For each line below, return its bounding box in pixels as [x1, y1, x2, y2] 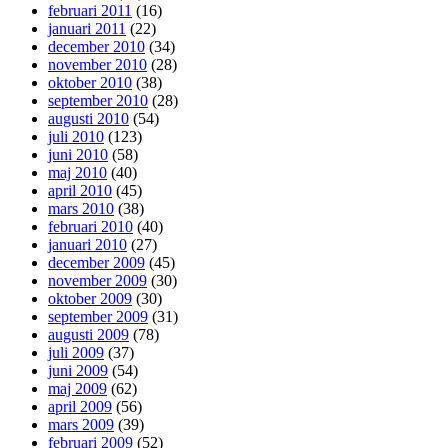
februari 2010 [48, 217, 133, 235]
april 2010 [48, 181, 112, 199]
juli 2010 [48, 127, 104, 145]
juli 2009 [48, 343, 104, 361]
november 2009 [48, 271, 147, 289]
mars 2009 [48, 415, 114, 433]
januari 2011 [48, 19, 126, 37]
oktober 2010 [48, 73, 132, 91]
